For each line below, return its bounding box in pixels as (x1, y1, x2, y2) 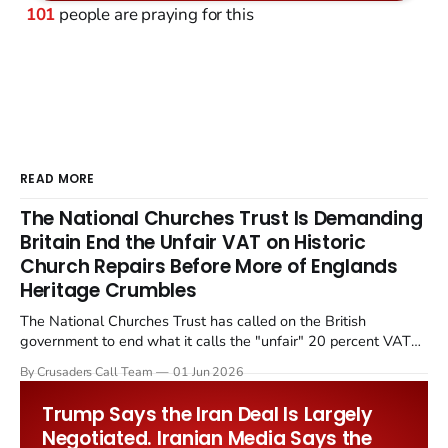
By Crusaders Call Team (20, 362, 153, 380)
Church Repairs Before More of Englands (20, 252, 398, 280)
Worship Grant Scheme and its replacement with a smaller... (20, 390, 408, 411)
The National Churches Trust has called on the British (20, 310, 366, 331)
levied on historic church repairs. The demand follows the (20, 350, 388, 371)
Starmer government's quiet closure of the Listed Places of (20, 370, 400, 391)
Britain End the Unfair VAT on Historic (20, 228, 366, 256)
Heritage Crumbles (20, 276, 197, 304)
